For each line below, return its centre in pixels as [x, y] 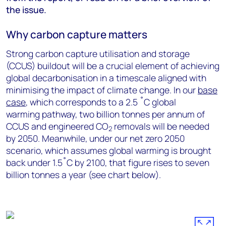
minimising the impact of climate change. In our [102, 90]
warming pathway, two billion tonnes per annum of [105, 114]
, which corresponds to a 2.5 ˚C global [101, 102]
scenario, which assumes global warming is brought [109, 150]
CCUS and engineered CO [57, 126]
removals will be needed [161, 126]
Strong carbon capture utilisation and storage [98, 53]
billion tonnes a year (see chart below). [83, 175]
